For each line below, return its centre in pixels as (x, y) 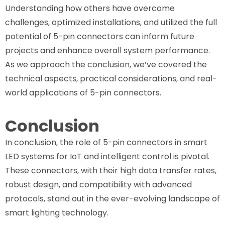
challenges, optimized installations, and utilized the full (111, 22)
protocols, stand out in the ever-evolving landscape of (113, 198)
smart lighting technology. (57, 212)
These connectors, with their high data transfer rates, (111, 170)
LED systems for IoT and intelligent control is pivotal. (107, 156)
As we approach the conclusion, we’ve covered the (106, 64)
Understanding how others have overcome (90, 8)
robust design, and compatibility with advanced (98, 184)
